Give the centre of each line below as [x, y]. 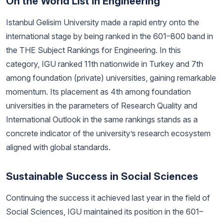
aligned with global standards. [58, 147]
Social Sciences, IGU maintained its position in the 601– [105, 212]
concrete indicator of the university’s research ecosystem [108, 133]
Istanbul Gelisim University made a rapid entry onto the [103, 22]
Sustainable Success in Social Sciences [102, 176]
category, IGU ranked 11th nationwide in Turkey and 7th [105, 64]
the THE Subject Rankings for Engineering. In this [93, 50]
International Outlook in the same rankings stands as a [102, 119]
